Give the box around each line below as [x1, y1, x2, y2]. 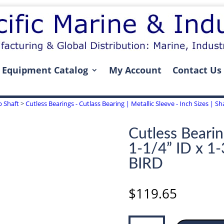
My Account [108, 64, 161, 76]
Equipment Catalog [1, 64, 88, 76]
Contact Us [172, 64, 221, 76]
